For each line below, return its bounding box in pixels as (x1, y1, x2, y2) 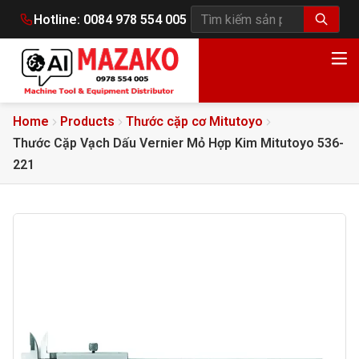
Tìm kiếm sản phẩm (191, 21, 306, 37)
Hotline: (34, 11, 83, 27)
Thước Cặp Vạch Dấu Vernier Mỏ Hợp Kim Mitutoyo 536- (13, 135, 344, 151)
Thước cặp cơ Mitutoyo (126, 114, 263, 129)
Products (60, 114, 115, 129)
